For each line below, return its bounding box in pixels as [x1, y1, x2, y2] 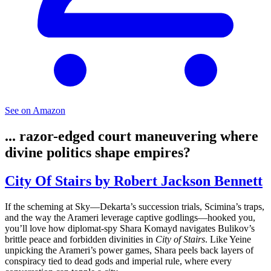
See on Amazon [5, 105, 65, 116]
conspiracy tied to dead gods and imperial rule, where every [5, 256, 232, 267]
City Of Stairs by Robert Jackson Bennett [5, 173, 263, 189]
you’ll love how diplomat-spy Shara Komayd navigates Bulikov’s [5, 223, 255, 234]
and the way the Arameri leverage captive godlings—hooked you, [5, 212, 255, 223]
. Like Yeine [205, 234, 251, 245]
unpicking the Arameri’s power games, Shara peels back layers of [5, 245, 253, 256]
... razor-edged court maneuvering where [5, 128, 258, 145]
